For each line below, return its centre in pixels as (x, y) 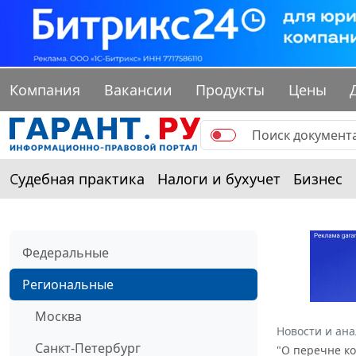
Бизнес (318, 179)
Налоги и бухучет (219, 179)
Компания (45, 90)
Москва (58, 317)
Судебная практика (77, 179)
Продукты (230, 90)
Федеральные (66, 253)
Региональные (68, 285)
